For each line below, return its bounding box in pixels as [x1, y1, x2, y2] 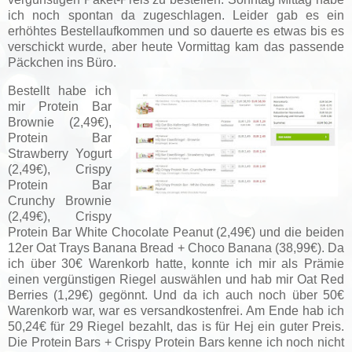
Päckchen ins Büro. [8, 55, 116, 69]
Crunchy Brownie [8, 193, 112, 207]
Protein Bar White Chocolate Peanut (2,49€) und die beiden [8, 225, 344, 239]
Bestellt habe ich [8, 83, 112, 97]
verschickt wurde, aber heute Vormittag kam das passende [8, 39, 344, 53]
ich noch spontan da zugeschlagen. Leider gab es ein [8, 8, 344, 22]
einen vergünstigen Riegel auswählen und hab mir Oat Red [8, 272, 344, 286]
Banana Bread [93, 240, 174, 255]
